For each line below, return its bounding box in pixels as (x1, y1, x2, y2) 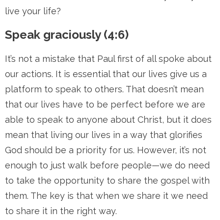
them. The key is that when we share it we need (5, 191, 208, 201)
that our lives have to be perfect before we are (5, 99, 205, 110)
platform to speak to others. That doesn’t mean (5, 84, 204, 94)
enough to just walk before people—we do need (5, 160, 210, 170)
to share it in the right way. (5, 206, 117, 216)
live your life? (5, 6, 61, 16)
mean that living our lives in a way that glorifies (5, 130, 202, 140)
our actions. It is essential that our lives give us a (5, 69, 207, 79)
